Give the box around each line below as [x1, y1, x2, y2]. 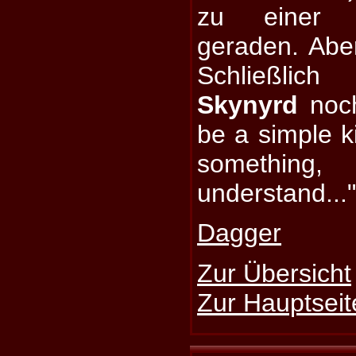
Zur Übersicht [197, 258, 352, 288]
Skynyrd [197, 91, 299, 120]
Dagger [197, 219, 282, 248]
